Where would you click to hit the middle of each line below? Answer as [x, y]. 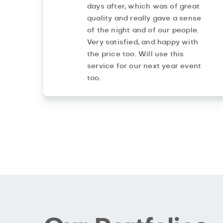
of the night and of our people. [143, 31]
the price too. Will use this [136, 55]
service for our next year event [144, 66]
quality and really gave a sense [144, 19]
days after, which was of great [143, 7]
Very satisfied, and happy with [143, 43]
